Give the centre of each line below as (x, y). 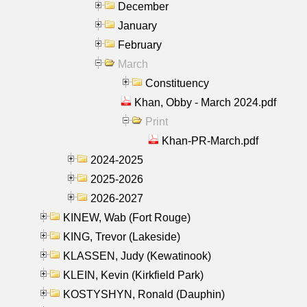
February (140, 45)
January (137, 25)
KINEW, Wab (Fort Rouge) (127, 217)
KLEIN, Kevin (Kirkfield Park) (133, 275)
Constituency (177, 83)
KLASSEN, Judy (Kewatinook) (137, 256)
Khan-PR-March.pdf (210, 140)
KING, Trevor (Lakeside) (122, 236)
